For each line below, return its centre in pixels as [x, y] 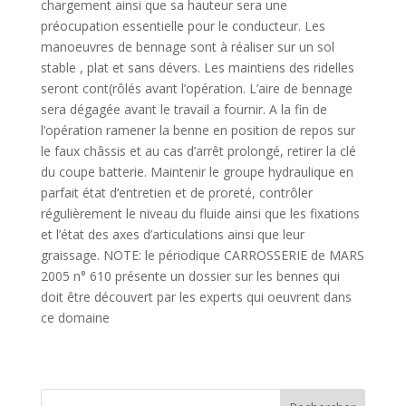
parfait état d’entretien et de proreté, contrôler [176, 193]
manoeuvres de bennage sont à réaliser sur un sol [187, 47]
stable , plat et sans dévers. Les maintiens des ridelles [197, 68]
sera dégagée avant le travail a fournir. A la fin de [184, 109]
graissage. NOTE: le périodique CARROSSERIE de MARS [202, 255]
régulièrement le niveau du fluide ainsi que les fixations [200, 213]
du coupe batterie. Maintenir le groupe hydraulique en [197, 172]
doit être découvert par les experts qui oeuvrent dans [196, 297]
